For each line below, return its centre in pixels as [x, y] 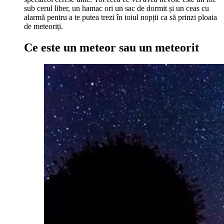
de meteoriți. [43, 26]
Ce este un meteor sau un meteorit [111, 47]
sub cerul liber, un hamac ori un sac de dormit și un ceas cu [116, 8]
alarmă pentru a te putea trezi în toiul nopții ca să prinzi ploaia [120, 17]
